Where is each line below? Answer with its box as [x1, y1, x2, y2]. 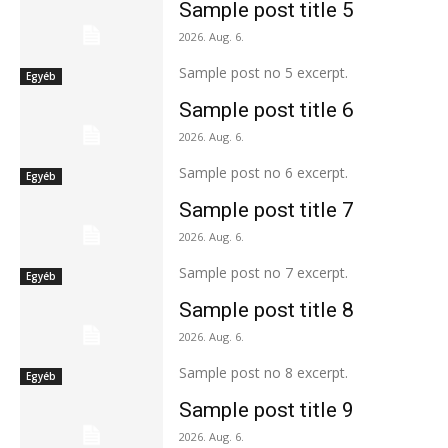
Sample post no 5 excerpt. [178, 63, 348, 82]
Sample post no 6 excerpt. [178, 162, 348, 182]
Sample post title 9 [178, 397, 354, 422]
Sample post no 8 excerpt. [178, 362, 348, 382]
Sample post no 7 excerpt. [178, 262, 348, 282]
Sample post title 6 [178, 97, 354, 122]
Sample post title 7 [178, 197, 354, 222]
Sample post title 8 [178, 297, 354, 322]
